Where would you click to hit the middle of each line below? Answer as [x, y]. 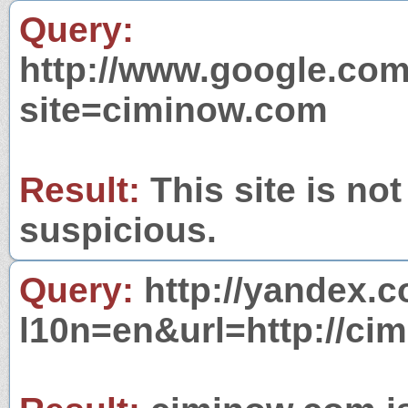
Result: [80, 189]
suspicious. [118, 229]
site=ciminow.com [173, 109]
